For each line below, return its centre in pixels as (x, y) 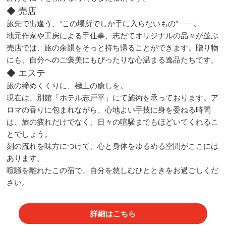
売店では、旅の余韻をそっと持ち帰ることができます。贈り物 (113, 47)
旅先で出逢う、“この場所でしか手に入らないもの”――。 (104, 23)
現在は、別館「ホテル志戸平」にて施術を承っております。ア (113, 97)
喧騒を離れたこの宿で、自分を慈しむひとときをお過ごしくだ (113, 169)
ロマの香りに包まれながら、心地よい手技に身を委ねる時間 (109, 109)
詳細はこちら (113, 214)
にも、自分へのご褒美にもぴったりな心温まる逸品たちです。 (113, 59)
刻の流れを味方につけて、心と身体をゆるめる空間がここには (113, 145)
